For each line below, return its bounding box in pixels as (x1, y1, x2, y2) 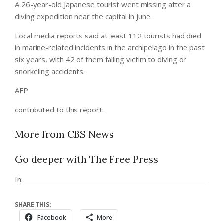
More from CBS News (15, 127, 114, 140)
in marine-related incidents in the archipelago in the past (15, 42, 205, 52)
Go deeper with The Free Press (15, 152, 158, 165)
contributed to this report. (15, 104, 104, 114)
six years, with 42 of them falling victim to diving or (15, 54, 186, 64)
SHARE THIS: (15, 200, 51, 209)
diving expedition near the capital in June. (15, 11, 152, 21)
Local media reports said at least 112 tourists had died (15, 30, 201, 40)
